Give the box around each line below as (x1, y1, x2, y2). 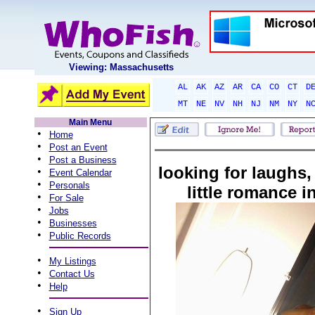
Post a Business (49, 155, 117, 165)
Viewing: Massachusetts (69, 62, 174, 72)
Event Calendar (49, 167, 112, 178)
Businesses (49, 218, 97, 229)
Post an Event (49, 142, 108, 153)
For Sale (49, 193, 84, 203)
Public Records (49, 231, 111, 241)
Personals (49, 180, 90, 191)
